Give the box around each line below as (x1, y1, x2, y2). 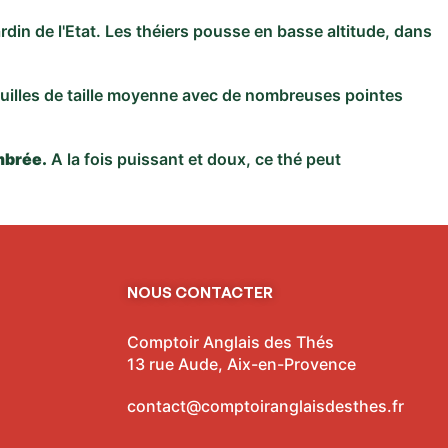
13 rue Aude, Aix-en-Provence (127, 354, 356, 374)
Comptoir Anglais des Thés (127, 332, 334, 352)
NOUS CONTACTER (127, 283, 273, 302)
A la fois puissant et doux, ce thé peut (47, 149, 341, 169)
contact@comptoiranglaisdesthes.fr (127, 396, 404, 416)
